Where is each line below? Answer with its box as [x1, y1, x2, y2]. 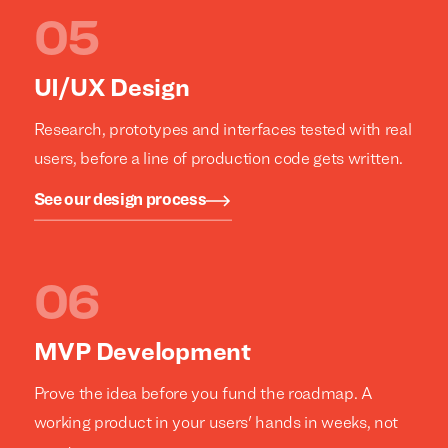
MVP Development [33, 341, 251, 366]
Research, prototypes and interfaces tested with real [33, 122, 412, 139]
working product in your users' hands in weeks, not [33, 415, 399, 432]
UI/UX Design [33, 77, 190, 102]
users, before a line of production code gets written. [33, 151, 404, 168]
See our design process [33, 192, 207, 209]
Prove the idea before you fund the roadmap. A [33, 386, 373, 403]
